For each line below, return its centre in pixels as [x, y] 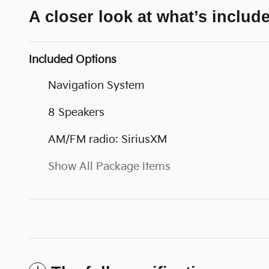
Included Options [73, 60]
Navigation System [96, 86]
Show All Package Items [109, 167]
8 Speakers [76, 113]
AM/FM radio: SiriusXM [107, 140]
